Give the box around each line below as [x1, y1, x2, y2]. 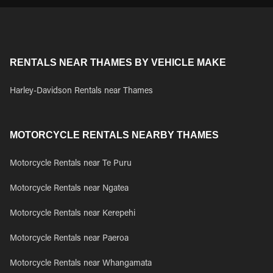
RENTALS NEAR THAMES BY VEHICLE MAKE [10, 57, 226, 68]
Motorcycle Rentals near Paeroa [10, 235, 129, 243]
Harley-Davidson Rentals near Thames [10, 87, 153, 96]
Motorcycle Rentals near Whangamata [10, 260, 152, 268]
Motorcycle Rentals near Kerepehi [10, 210, 135, 218]
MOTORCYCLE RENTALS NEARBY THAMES [10, 130, 219, 140]
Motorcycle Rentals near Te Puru [10, 160, 132, 168]
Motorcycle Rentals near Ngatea [10, 185, 129, 193]
